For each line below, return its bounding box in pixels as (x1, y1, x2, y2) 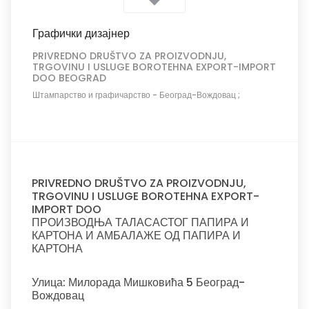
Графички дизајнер (32, 26, 130, 41)
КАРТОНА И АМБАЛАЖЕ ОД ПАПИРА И (32, 228, 241, 243)
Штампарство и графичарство (32, 89, 150, 101)
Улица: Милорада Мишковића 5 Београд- (32, 275, 245, 290)
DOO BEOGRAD (32, 71, 106, 85)
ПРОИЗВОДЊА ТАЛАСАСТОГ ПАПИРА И (32, 215, 249, 230)
